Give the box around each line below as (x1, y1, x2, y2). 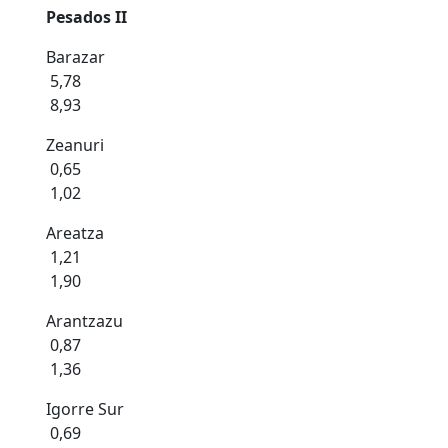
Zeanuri (46, 134, 104, 156)
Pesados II (46, 6, 131, 28)
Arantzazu (46, 310, 123, 332)
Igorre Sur (46, 398, 124, 420)
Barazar (46, 46, 105, 68)
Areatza (46, 222, 104, 244)
